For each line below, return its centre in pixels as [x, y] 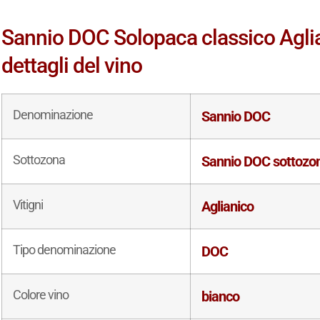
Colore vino [41, 294]
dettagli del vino [72, 65]
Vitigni [28, 204]
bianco [221, 296]
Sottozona [39, 159]
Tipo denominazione [65, 249]
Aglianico [228, 206]
